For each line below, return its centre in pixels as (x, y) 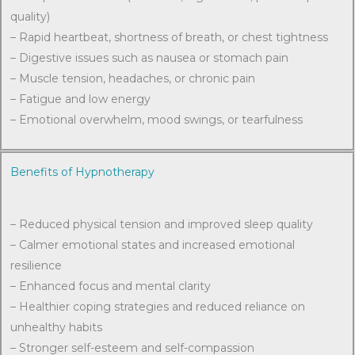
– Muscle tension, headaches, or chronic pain (133, 78)
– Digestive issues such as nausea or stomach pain (149, 58)
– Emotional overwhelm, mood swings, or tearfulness (157, 120)
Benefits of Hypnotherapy (82, 172)
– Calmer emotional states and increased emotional (153, 245)
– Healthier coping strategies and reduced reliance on (158, 307)
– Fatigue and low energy (80, 99)
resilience (36, 265)
